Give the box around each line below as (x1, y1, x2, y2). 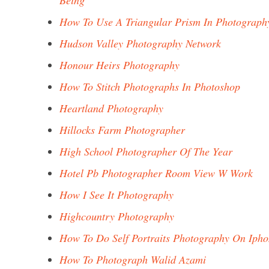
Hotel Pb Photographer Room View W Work (59, 166, 253, 180)
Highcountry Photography (59, 209, 174, 223)
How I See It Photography (59, 187, 174, 202)
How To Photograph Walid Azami (59, 252, 206, 267)
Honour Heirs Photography (59, 58, 180, 72)
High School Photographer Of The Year (59, 144, 232, 159)
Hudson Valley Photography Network (59, 36, 221, 50)
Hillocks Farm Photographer (59, 122, 185, 137)
